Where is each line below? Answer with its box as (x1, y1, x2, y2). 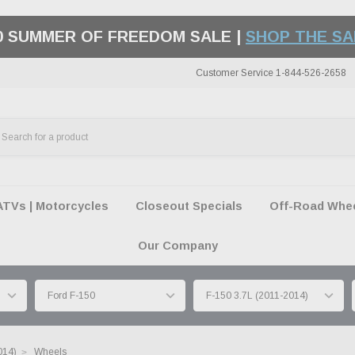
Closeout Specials (135, 200, 242, 212)
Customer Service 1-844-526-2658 (196, 67, 346, 78)
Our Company (137, 239, 218, 252)
